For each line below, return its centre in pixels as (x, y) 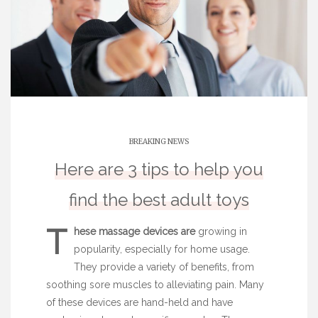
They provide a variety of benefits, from (164, 267)
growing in (221, 232)
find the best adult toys (159, 199)
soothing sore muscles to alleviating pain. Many (155, 285)
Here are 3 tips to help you (159, 169)
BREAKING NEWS (159, 141)
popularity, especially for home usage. (162, 250)
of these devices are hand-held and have (139, 303)
